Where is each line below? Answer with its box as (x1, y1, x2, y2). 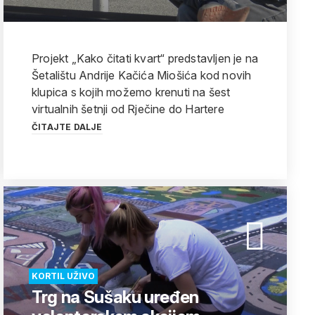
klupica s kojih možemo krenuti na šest (32, 85, 231, 99)
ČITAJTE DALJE (32, 122, 103, 132)
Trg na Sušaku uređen (32, 287, 199, 307)
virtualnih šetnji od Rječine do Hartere (32, 102, 224, 116)
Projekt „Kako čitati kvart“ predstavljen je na (32, 51, 259, 65)
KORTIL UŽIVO (32, 271, 95, 281)
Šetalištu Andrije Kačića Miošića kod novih (32, 68, 252, 82)
